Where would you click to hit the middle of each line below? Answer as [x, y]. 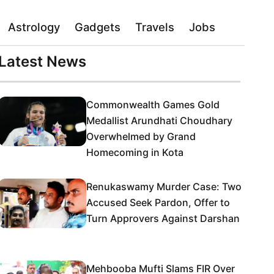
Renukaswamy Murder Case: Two [164, 187]
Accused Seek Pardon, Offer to [158, 202]
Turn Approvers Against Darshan [163, 218]
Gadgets [98, 27]
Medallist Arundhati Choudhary [159, 120]
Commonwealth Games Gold [153, 105]
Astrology [34, 27]
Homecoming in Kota [135, 152]
